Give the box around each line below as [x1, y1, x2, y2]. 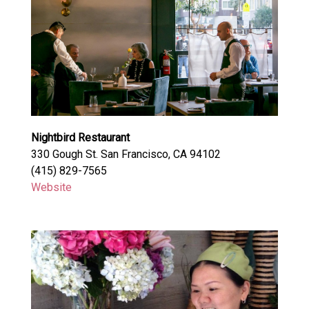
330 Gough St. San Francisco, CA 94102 [30, 147, 221, 161]
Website [30, 180, 72, 194]
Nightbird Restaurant [30, 130, 130, 144]
